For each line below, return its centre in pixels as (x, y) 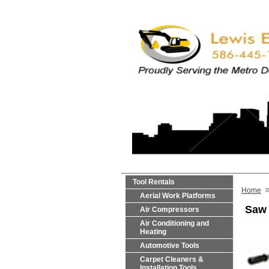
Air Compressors (170, 210)
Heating (153, 232)
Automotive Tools (170, 246)
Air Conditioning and (174, 223)
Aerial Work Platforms (178, 196)
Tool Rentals (154, 182)
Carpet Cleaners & (172, 259)
